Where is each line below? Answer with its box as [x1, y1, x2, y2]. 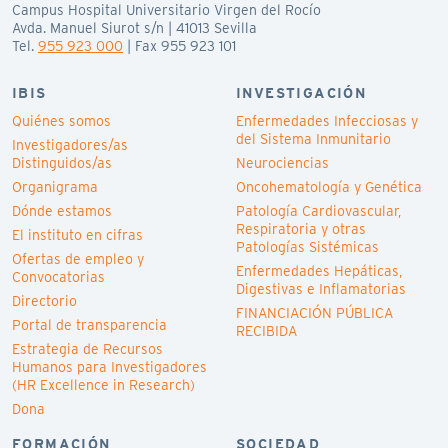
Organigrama [12, 178, 98, 195]
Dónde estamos [12, 202, 112, 219]
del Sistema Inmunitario [236, 130, 391, 147]
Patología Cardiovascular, [236, 202, 401, 219]
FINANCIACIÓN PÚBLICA [236, 304, 393, 321]
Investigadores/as [12, 136, 128, 153]
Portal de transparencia [12, 316, 167, 333]
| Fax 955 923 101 [123, 37, 236, 54]
